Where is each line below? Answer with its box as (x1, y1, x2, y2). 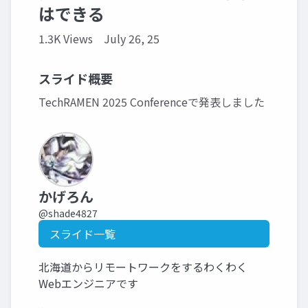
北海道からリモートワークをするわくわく (38, 258, 247, 275)
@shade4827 (38, 206, 98, 220)
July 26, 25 (104, 30, 159, 47)
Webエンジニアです (38, 275, 138, 291)
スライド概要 (38, 69, 113, 87)
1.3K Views (38, 30, 93, 47)
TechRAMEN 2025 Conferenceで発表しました (38, 93, 265, 110)
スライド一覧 (49, 225, 115, 242)
